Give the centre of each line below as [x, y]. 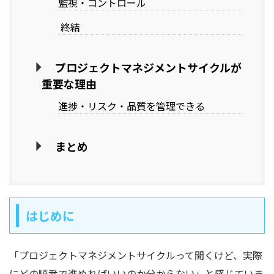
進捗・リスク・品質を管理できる [131, 106]
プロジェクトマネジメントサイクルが [148, 68]
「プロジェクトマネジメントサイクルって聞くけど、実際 [136, 255]
